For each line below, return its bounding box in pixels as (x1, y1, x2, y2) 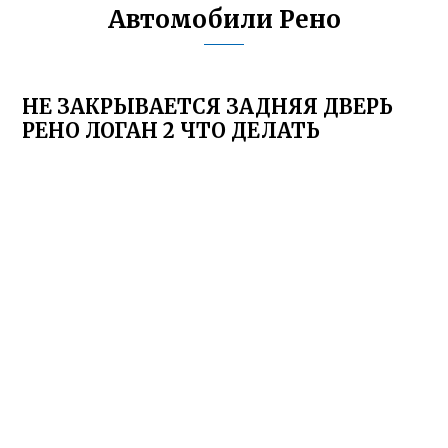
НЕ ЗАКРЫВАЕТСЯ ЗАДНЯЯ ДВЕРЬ (22, 94, 394, 119)
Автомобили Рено (107, 4, 341, 35)
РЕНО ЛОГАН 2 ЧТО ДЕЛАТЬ (22, 118, 321, 143)
